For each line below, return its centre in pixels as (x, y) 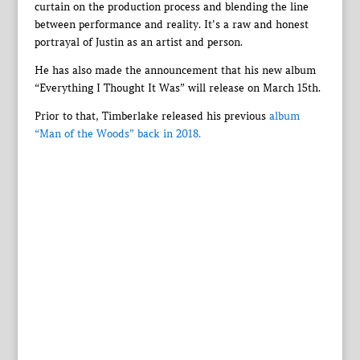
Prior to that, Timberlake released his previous (150, 116)
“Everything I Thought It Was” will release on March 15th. (177, 88)
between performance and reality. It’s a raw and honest (171, 24)
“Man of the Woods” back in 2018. (117, 133)
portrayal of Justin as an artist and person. (138, 42)
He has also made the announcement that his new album (175, 70)
